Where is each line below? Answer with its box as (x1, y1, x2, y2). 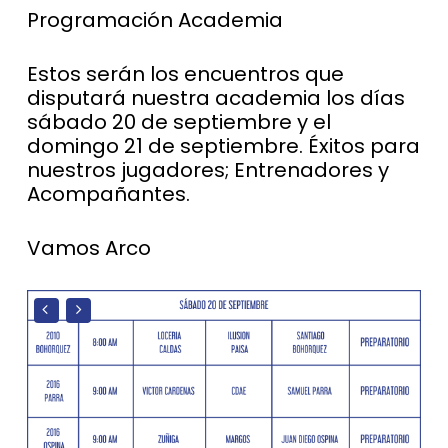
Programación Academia (26, 6, 283, 34)
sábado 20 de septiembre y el (26, 108, 331, 136)
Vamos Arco (26, 234, 151, 262)
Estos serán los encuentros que (26, 60, 344, 88)
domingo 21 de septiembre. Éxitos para (26, 132, 420, 160)
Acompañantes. (26, 180, 190, 208)
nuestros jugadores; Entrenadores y (26, 156, 389, 184)
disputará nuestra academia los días (26, 84, 405, 112)
